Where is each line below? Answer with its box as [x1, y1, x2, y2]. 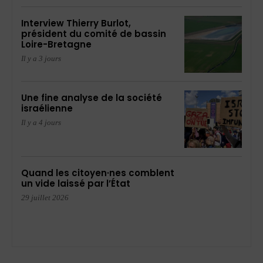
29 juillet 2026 [21, 193, 69, 203]
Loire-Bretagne [21, 38, 92, 50]
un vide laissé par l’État [21, 177, 130, 190]
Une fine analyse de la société [21, 92, 162, 104]
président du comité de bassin [21, 27, 166, 40]
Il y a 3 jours [21, 53, 61, 63]
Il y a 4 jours [21, 118, 61, 127]
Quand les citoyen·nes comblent [21, 167, 174, 180]
